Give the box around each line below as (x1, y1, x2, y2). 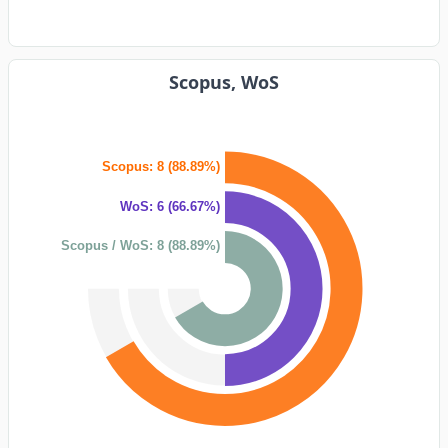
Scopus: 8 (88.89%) (102, 158, 220, 174)
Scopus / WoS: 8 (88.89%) (61, 238, 220, 254)
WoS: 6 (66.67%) (120, 198, 220, 214)
